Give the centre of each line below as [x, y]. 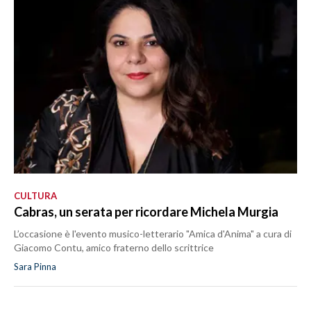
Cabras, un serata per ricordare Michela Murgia [146, 211]
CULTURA [35, 195]
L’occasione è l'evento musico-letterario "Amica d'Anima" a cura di [153, 233]
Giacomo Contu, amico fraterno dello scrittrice [114, 247]
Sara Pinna [35, 266]
